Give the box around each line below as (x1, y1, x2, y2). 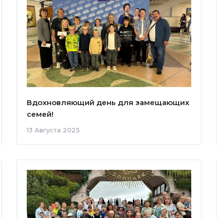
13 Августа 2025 (26, 126, 80, 134)
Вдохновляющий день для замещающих (26, 97, 189, 107)
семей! (26, 109, 54, 119)
